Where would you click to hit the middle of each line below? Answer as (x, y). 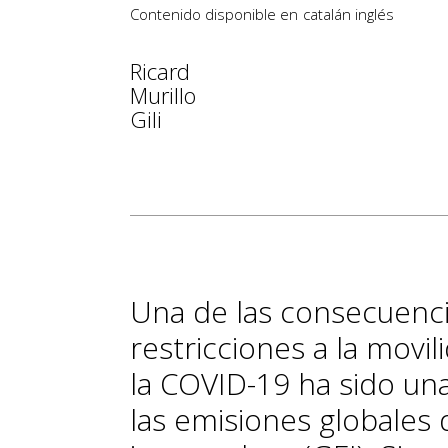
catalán (327, 13)
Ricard (160, 70)
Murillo (163, 94)
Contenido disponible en (214, 13)
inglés (374, 13)
